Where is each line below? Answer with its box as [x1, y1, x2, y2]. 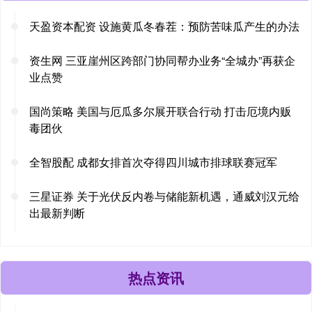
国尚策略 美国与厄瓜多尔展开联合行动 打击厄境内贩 [29, 102, 291, 119]
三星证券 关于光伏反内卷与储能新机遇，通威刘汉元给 [29, 187, 299, 204]
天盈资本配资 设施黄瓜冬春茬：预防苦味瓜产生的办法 [29, 17, 299, 34]
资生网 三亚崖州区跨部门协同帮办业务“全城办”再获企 [29, 52, 295, 68]
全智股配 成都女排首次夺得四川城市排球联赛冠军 [29, 153, 277, 170]
